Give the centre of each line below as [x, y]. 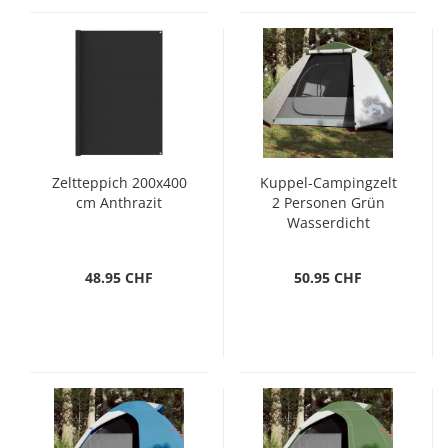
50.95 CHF [328, 277]
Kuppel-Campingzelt [328, 182]
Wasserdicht [328, 222]
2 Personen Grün [328, 202]
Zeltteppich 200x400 [119, 182]
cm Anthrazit [119, 202]
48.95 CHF [119, 277]
